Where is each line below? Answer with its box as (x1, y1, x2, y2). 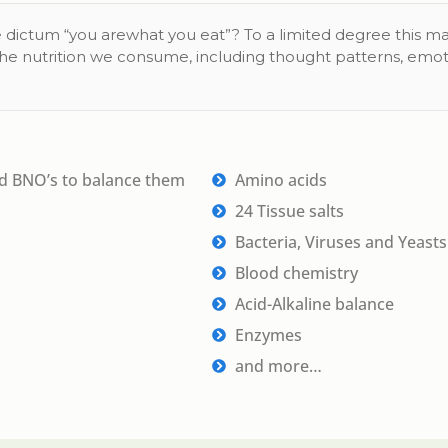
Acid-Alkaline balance (234, 293, 394, 315)
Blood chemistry (234, 262, 358, 284)
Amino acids (234, 169, 327, 191)
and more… (234, 355, 322, 377)
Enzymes (234, 324, 302, 346)
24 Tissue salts (234, 200, 344, 222)
